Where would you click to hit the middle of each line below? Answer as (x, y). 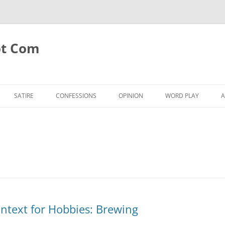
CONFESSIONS (76, 96)
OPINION (131, 96)
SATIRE (24, 96)
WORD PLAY (182, 96)
